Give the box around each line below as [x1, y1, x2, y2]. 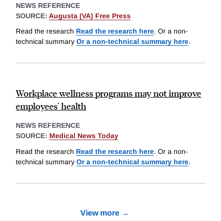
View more [80, 208, 119, 217]
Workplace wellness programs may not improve [16, 87, 201, 100]
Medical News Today [49, 132, 118, 140]
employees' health [16, 100, 86, 112]
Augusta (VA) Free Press [49, 11, 131, 20]
